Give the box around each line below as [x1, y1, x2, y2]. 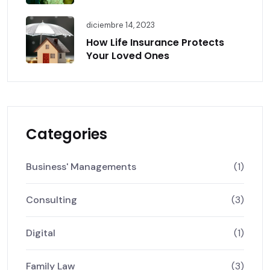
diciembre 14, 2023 [86, 20, 155, 31]
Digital [26, 227, 55, 240]
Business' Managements [26, 160, 136, 174]
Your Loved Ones [86, 49, 169, 63]
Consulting [26, 193, 77, 207]
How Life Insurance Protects [86, 36, 224, 50]
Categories [26, 124, 107, 145]
